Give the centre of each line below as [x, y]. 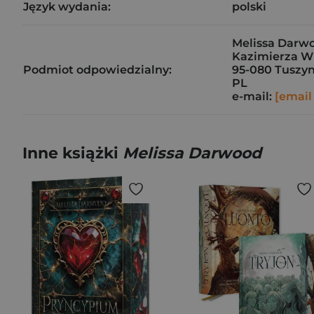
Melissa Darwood [192, 153]
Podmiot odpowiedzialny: [97, 70]
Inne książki [73, 153]
